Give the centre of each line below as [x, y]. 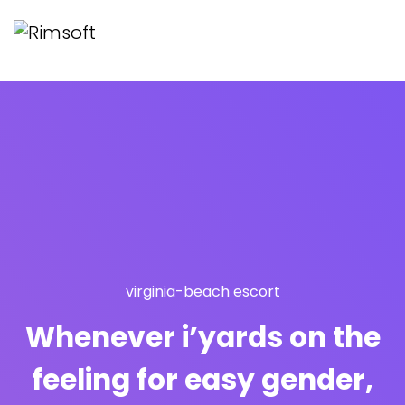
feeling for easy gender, [202, 380]
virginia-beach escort [202, 292]
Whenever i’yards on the [202, 338]
